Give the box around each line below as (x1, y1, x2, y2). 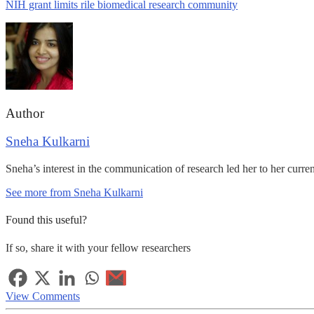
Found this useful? (6, 214, 87, 226)
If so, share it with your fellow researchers (6, 241, 191, 254)
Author (6, 105, 44, 121)
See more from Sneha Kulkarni (6, 186, 143, 198)
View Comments (6, 289, 80, 302)
